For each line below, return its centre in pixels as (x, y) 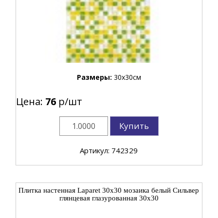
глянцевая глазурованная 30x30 (109, 198)
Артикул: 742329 (109, 150)
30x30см (127, 77)
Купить (134, 126)
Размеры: (95, 77)
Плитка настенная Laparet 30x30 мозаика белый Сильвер (109, 190)
